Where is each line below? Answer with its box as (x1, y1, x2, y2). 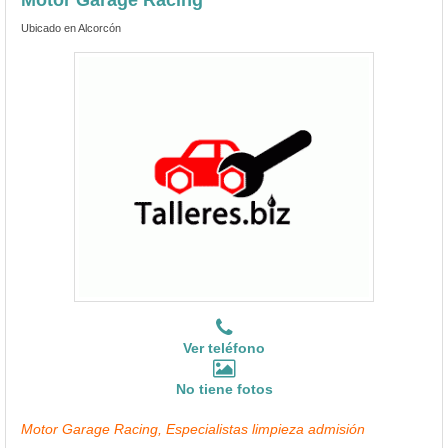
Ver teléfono (183, 339, 265, 356)
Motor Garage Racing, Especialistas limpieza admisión (21, 420, 365, 437)
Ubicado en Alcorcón (21, 21, 121, 34)
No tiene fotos (175, 380, 273, 397)
